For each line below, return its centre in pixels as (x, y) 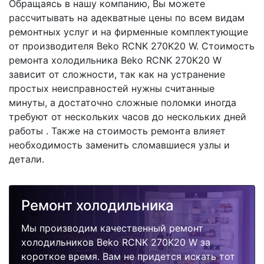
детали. (27, 159)
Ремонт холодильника (98, 205)
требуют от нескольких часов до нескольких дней (128, 117)
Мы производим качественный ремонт (112, 228)
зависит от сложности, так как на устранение (117, 74)
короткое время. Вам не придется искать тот (128, 256)
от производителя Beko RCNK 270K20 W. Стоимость (132, 46)
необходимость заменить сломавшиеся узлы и (119, 145)
